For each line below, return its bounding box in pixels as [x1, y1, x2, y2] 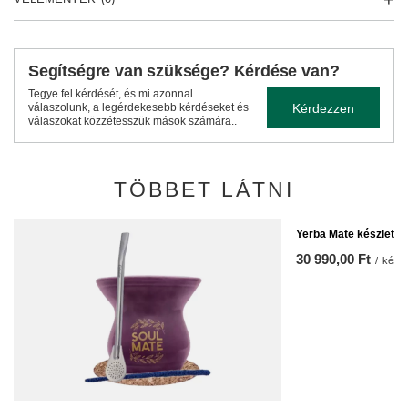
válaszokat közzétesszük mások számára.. [28, 115, 237, 127]
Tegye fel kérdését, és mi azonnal [28, 87, 193, 100]
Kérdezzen [291, 100, 354, 116]
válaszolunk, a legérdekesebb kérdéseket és [28, 101, 249, 114]
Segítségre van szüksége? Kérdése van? [28, 62, 340, 80]
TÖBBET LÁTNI [114, 178, 294, 201]
